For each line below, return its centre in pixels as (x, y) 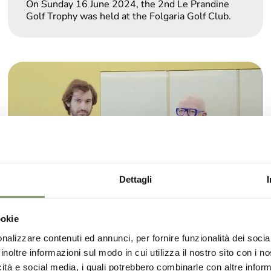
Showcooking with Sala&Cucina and (130, 260)
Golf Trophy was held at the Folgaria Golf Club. (129, 16)
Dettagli (135, 179)
